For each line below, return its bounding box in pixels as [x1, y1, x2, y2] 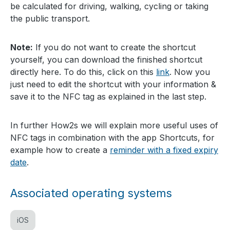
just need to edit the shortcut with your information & [10, 79, 216, 90]
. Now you [169, 67, 210, 78]
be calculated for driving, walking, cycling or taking [10, 1, 208, 12]
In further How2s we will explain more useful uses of [10, 120, 218, 131]
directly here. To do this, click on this [10, 67, 156, 78]
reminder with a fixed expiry [110, 145, 218, 156]
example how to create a [10, 145, 110, 156]
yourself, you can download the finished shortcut [10, 54, 202, 65]
